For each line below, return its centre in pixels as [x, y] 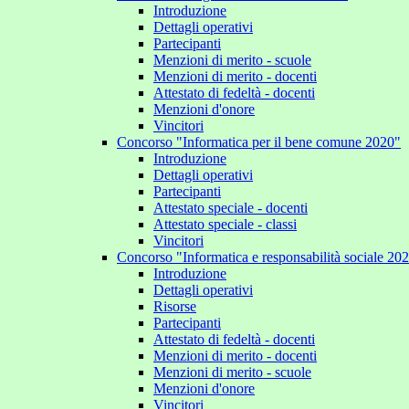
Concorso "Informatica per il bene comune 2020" [259, 142]
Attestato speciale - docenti [231, 208]
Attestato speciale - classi [225, 224]
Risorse [175, 306]
